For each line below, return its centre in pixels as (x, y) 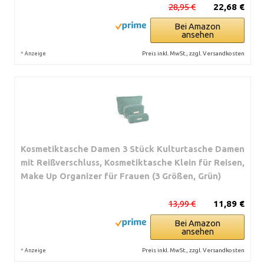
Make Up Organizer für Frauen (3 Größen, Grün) (121, 176)
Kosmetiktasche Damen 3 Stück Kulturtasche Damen (133, 148)
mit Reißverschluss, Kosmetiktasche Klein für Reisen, (133, 162)
